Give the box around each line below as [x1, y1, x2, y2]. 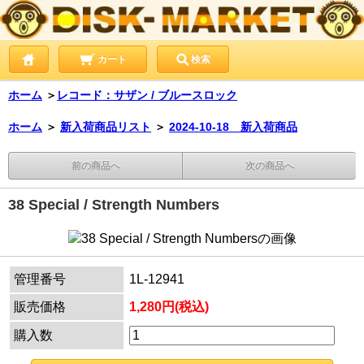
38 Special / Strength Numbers [8, 196, 219, 213]
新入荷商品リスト [60, 119, 151, 133]
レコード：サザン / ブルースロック [57, 88, 237, 102]
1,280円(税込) [129, 299, 209, 314]
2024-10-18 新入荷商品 [169, 119, 297, 133]
